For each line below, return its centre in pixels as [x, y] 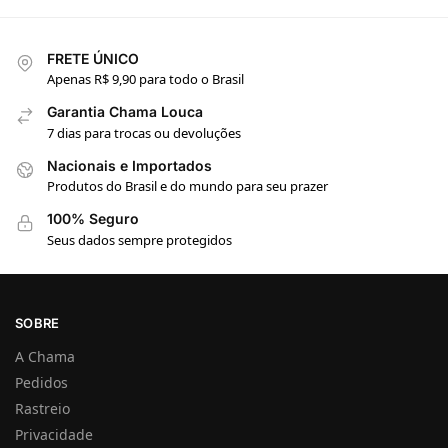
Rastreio [42, 408]
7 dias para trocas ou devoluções [144, 132]
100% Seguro [93, 219]
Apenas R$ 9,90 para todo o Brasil [145, 79]
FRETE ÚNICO [93, 59]
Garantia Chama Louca [125, 112]
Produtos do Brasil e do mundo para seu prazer [187, 186]
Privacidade [54, 434]
